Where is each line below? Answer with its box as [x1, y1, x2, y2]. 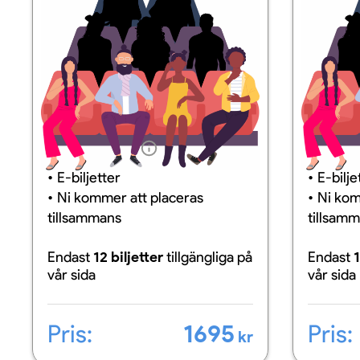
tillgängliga [166, 248, 237, 266]
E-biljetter [57, 169, 121, 186]
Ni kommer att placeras [57, 189, 203, 207]
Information [47, 138, 135, 157]
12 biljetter [93, 248, 163, 266]
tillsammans [47, 209, 121, 227]
